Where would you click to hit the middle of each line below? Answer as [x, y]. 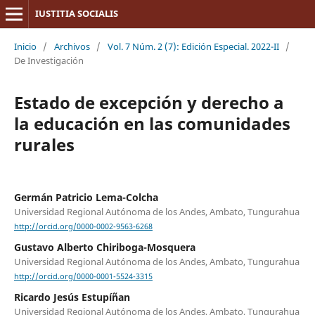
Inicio [25, 46]
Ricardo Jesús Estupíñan [72, 297]
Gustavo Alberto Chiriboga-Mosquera [104, 247]
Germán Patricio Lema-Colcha [86, 197]
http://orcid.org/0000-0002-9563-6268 [83, 227]
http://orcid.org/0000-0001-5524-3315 [83, 277]
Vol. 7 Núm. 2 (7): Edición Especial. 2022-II [193, 46]
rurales [44, 144]
